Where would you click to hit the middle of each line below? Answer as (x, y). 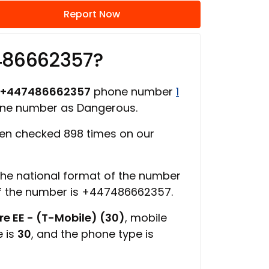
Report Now (92, 14)
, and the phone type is (92, 234)
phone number (133, 92)
